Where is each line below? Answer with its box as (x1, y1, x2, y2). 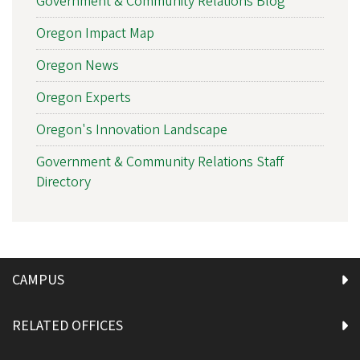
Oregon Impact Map (36, 22, 154, 43)
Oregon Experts (36, 87, 131, 108)
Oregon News (36, 55, 119, 76)
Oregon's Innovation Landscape (36, 119, 227, 140)
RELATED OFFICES (12, 315, 123, 336)
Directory (36, 171, 91, 192)
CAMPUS (12, 269, 64, 290)
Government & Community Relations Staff (36, 151, 284, 172)
